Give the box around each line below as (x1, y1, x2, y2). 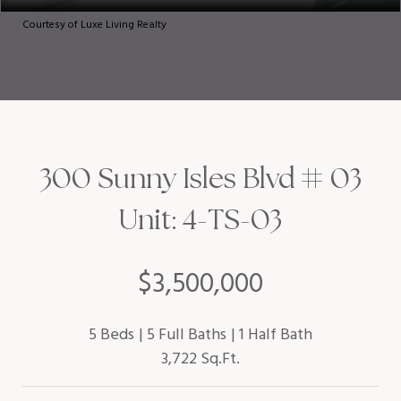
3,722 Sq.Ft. (161, 346, 240, 372)
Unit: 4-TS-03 (119, 200, 282, 238)
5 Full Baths (147, 322, 226, 348)
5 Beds (89, 322, 134, 348)
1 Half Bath (239, 322, 312, 348)
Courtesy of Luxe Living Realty (22, 16, 166, 34)
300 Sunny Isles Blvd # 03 (39, 159, 362, 197)
